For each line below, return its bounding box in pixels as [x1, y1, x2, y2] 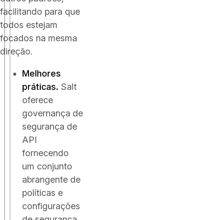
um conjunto [22, 161, 72, 171]
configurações [22, 201, 80, 211]
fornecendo [22, 148, 69, 158]
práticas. [22, 82, 58, 92]
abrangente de [22, 174, 81, 185]
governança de [22, 108, 83, 118]
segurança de [22, 121, 77, 132]
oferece [22, 95, 53, 105]
